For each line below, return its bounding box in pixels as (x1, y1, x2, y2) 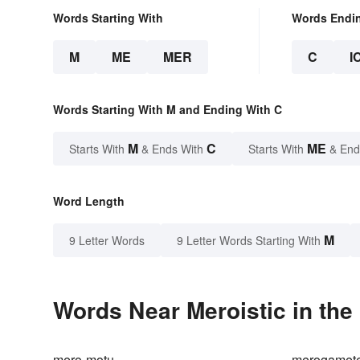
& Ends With (138, 141, 207, 157)
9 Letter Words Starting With (177, 232, 321, 249)
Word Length (53, 193, 125, 210)
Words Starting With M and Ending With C (53, 101, 282, 118)
